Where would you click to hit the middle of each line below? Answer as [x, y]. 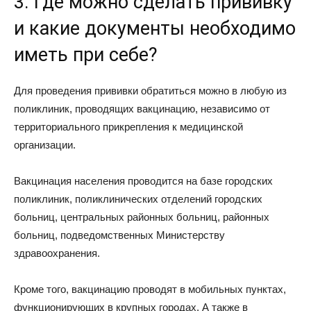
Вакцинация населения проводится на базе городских [143, 181]
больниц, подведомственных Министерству [119, 235]
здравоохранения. [58, 253]
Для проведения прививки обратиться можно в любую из [150, 91]
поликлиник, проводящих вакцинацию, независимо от [142, 109]
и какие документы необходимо [155, 28]
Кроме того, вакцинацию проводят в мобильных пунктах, [150, 289]
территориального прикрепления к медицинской [128, 127]
